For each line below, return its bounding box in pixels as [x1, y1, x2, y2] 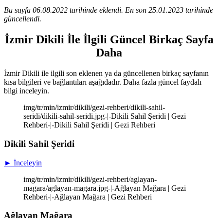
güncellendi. [4, 15, 41, 23]
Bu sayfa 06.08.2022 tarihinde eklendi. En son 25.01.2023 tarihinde [4, 6, 213, 15]
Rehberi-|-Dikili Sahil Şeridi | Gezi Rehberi [23, 121, 155, 129]
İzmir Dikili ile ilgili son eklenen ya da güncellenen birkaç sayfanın [4, 69, 209, 78]
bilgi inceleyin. [4, 87, 49, 95]
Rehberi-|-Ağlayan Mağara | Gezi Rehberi [23, 192, 152, 201]
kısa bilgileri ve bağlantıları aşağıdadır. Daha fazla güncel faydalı [4, 78, 201, 87]
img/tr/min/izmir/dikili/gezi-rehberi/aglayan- [23, 175, 157, 183]
